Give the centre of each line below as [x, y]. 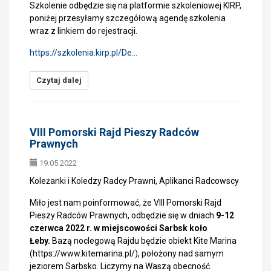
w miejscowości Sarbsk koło [151, 228]
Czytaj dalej [59, 80]
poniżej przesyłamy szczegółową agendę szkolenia [128, 18]
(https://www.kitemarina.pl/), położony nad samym [127, 253]
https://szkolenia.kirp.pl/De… [83, 53]
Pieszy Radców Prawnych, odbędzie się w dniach [122, 215]
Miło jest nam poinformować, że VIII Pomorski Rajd [126, 203]
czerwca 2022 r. [61, 228]
